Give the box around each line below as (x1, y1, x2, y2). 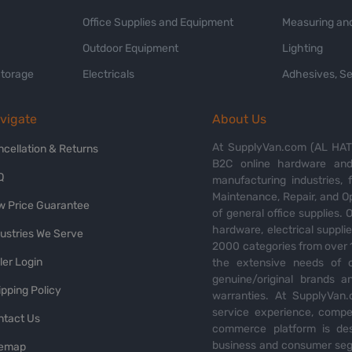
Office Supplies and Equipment (82, 16, 234, 30)
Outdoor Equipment (82, 42, 179, 56)
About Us (212, 112, 267, 127)
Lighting (281, 42, 323, 56)
